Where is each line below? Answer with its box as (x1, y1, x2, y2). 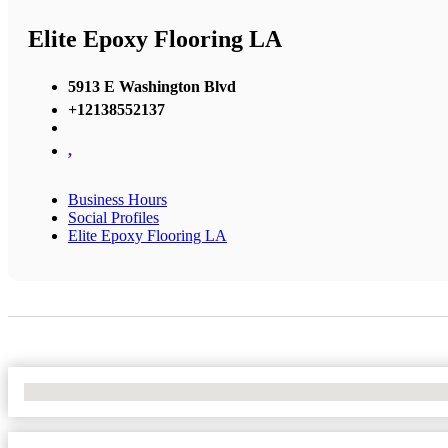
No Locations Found (24, 382, 155, 400)
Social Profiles (68, 208, 159, 226)
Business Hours (68, 190, 167, 208)
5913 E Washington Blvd (68, 77, 236, 95)
